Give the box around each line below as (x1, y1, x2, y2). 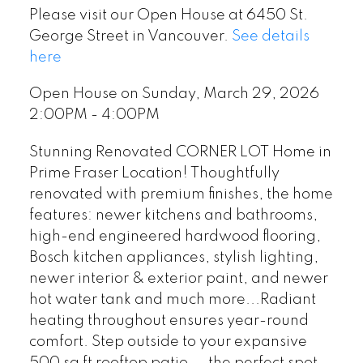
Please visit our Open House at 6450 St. (28, 7, 308, 23)
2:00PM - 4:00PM (28, 108, 160, 123)
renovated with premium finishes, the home (28, 187, 333, 203)
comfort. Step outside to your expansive (28, 335, 307, 350)
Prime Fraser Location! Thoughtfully (28, 166, 280, 181)
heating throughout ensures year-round (28, 314, 309, 329)
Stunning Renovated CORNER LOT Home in (28, 145, 331, 160)
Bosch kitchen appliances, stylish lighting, (28, 250, 318, 266)
